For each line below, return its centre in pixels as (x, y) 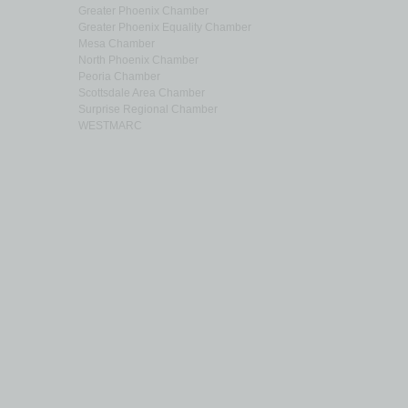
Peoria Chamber (119, 76)
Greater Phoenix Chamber (143, 11)
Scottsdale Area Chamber (142, 93)
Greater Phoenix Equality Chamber (165, 27)
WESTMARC (110, 126)
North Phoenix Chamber (138, 60)
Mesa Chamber (117, 44)
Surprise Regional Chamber (148, 109)
